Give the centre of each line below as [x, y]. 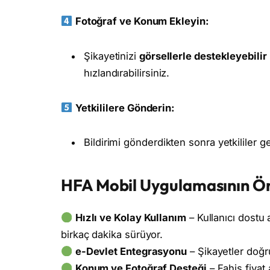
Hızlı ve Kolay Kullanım [130, 218]
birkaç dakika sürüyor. [112, 235]
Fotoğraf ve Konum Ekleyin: [142, 21]
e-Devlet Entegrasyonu [131, 252]
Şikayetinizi [111, 56]
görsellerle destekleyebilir [203, 56]
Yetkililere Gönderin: [125, 108]
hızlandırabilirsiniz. [127, 73]
